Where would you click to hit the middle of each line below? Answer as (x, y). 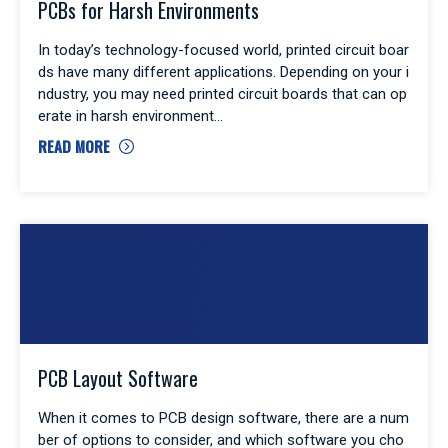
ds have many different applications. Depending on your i (223, 71)
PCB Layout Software (118, 377)
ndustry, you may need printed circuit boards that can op (222, 93)
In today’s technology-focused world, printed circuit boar (223, 49)
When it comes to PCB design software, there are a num (223, 417)
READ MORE (74, 145)
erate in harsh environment (126, 115)
